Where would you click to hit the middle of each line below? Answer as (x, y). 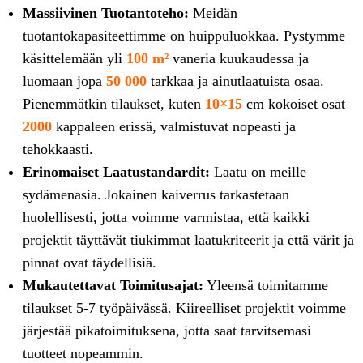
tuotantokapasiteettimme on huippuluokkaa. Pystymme (184, 35)
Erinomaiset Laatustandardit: (116, 171)
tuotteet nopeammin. (83, 353)
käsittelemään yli (75, 58)
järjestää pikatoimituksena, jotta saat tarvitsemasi (167, 330)
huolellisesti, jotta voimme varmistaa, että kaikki (166, 217)
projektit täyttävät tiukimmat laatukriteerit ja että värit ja (188, 239)
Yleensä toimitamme (266, 285)
